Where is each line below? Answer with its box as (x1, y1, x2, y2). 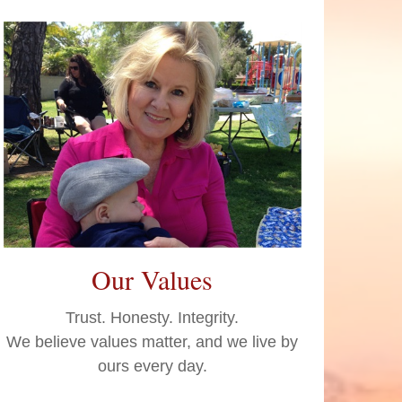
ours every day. (97, 357, 207, 376)
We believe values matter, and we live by (6, 333, 299, 352)
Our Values (92, 261, 214, 298)
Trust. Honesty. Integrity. (66, 309, 240, 328)
